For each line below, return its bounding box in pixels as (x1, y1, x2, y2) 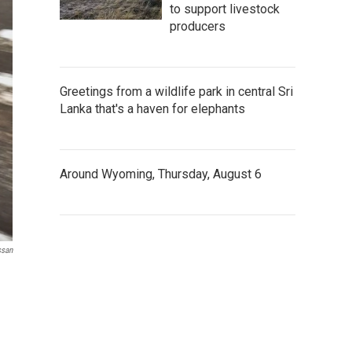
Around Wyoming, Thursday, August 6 (60, 166, 262, 181)
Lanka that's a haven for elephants (60, 101, 245, 116)
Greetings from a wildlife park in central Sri (60, 83, 293, 99)
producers (170, 18, 225, 34)
